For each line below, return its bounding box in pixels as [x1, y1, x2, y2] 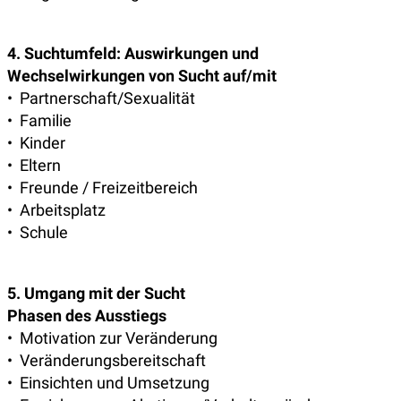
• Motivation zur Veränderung [7, 328, 218, 348]
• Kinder [7, 133, 65, 153]
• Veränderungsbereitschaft [7, 351, 206, 371]
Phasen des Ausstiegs [7, 306, 166, 326]
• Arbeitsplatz [7, 200, 106, 220]
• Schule [7, 223, 68, 243]
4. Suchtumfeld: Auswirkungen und [7, 44, 259, 64]
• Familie [7, 111, 72, 131]
